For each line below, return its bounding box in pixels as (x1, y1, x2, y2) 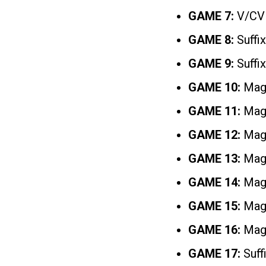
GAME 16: (188, 223, 243, 237)
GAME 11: (188, 104, 240, 119)
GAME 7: (188, 9, 237, 24)
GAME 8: (188, 33, 237, 47)
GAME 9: (188, 56, 237, 71)
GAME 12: (188, 128, 240, 142)
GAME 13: (188, 151, 240, 166)
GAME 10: (188, 80, 243, 95)
